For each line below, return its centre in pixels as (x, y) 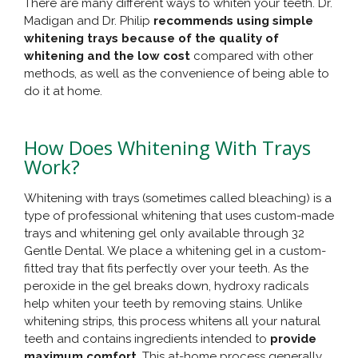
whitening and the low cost (107, 56)
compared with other (252, 56)
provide (293, 339)
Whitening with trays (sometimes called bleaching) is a (178, 199)
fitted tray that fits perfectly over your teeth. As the (166, 269)
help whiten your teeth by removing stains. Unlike (163, 304)
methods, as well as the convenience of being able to (177, 74)
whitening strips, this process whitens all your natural (172, 322)
